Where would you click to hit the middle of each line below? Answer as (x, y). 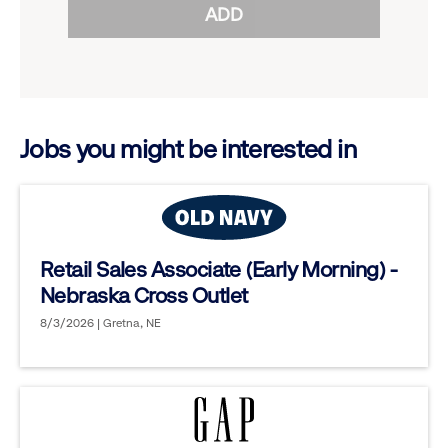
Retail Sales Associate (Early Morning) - (218, 270)
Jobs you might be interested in (188, 149)
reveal (102, 79)
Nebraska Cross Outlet (144, 296)
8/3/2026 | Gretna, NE (100, 323)
